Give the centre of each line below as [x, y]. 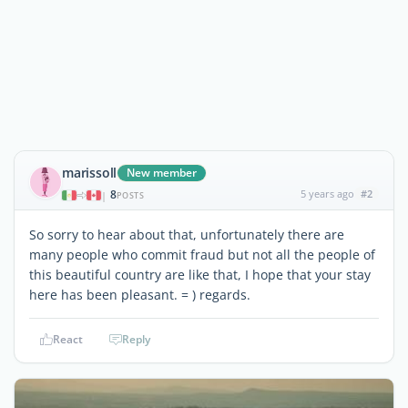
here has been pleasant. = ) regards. [140, 295]
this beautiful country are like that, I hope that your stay [200, 275]
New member [162, 173]
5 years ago [327, 194]
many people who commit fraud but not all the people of [202, 255]
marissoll [90, 173]
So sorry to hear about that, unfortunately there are [187, 235]
